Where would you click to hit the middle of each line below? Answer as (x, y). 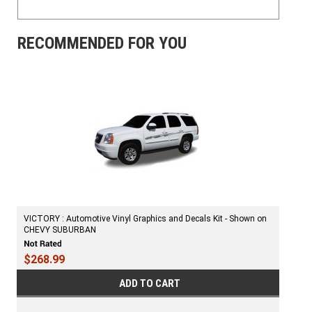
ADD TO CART (150, 284)
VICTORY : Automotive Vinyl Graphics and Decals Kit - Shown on (145, 219)
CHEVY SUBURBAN (60, 230)
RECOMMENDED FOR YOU (102, 44)
